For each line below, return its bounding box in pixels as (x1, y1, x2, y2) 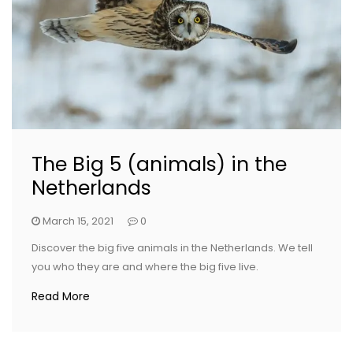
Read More (32, 288, 90, 305)
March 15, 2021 (43, 214, 113, 229)
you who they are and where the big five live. (32, 259, 258, 275)
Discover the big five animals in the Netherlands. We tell (32, 240, 313, 256)
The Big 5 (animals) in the (32, 150, 287, 179)
